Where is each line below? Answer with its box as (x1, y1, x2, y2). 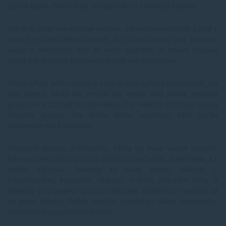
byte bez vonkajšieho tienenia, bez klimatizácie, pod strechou (8, 35, 218, 44)
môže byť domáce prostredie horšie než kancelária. (8, 56, 178, 65)
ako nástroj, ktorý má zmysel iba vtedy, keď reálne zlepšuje (8, 89, 218, 98)
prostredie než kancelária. (8, 121, 94, 130)
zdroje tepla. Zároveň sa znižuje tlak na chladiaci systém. (8, 2, 197, 11)
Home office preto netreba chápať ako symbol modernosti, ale (8, 79, 218, 88)
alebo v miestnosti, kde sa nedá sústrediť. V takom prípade (8, 45, 218, 54)
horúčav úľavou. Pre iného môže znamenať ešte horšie (8, 110, 218, 120)
